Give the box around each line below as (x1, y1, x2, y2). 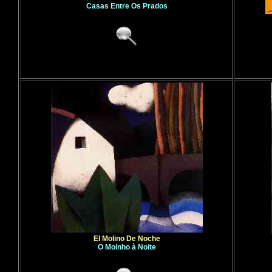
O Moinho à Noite (97, 243, 156, 251)
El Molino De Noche (93, 234, 160, 243)
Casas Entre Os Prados (86, 2, 168, 10)
